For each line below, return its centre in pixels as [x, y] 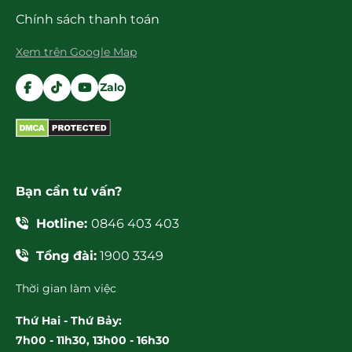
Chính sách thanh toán [88, 20]
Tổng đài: [66, 256]
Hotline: [64, 224]
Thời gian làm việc [66, 289]
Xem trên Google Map [76, 52]
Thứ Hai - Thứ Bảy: [69, 321]
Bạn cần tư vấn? [69, 192]
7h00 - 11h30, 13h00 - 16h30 [93, 341]
